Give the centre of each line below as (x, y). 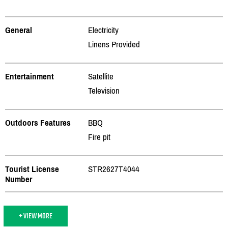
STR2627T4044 (114, 169)
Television (104, 90)
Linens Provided (114, 44)
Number (19, 179)
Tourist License (32, 169)
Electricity (103, 30)
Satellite (101, 76)
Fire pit (99, 137)
